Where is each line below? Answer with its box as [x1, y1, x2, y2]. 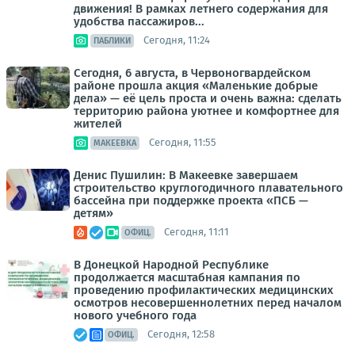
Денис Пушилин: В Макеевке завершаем [74, 167, 298, 182]
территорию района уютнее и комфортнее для [74, 103, 339, 118]
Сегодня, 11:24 [143, 34, 210, 46]
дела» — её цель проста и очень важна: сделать [74, 90, 342, 105]
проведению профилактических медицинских [74, 282, 334, 297]
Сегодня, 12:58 [147, 328, 215, 340]
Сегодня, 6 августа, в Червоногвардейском [74, 65, 311, 80]
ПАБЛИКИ [94, 35, 131, 46]
